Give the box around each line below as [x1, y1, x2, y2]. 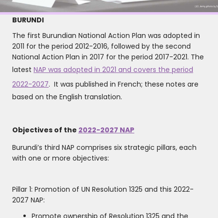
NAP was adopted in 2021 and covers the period [34, 65, 193, 75]
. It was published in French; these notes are [49, 79, 199, 90]
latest [12, 65, 34, 75]
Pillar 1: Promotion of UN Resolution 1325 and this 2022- [12, 184, 194, 195]
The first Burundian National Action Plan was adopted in [12, 31, 200, 41]
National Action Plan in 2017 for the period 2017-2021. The [12, 52, 204, 62]
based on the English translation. [12, 92, 122, 102]
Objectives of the [12, 125, 78, 135]
